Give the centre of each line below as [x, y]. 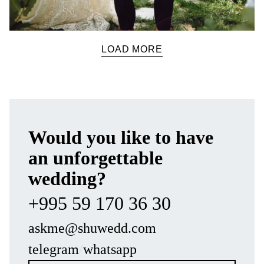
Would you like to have [121, 138]
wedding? [67, 179]
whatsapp [110, 250]
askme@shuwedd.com [92, 228]
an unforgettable [95, 158]
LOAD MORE [132, 49]
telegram [54, 250]
